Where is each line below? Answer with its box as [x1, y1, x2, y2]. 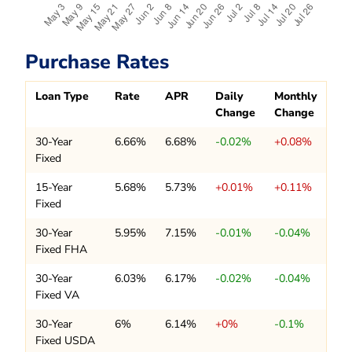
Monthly [274, 89, 317, 104]
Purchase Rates [25, 48, 169, 75]
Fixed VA [35, 288, 79, 303]
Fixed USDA [35, 333, 95, 349]
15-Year [35, 180, 72, 196]
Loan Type [35, 89, 89, 104]
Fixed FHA [35, 242, 87, 258]
